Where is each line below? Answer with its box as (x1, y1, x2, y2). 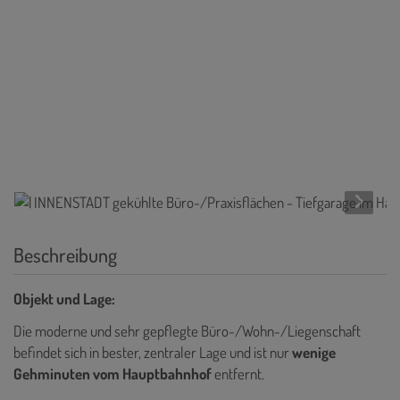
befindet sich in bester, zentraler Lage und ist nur (13, 342, 292, 362)
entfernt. (214, 363, 264, 383)
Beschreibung (13, 241, 117, 267)
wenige (292, 342, 336, 362)
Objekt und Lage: (13, 288, 115, 308)
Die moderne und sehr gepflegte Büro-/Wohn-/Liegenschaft (13, 321, 361, 340)
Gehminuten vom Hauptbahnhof (13, 363, 214, 383)
